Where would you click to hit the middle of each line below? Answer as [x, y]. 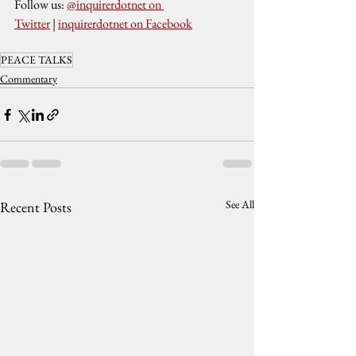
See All [240, 204]
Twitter [32, 23]
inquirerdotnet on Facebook [125, 23]
